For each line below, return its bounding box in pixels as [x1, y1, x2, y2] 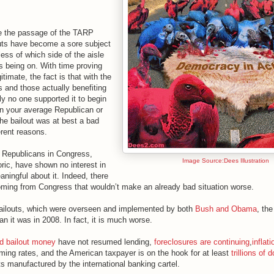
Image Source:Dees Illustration [182, 157, 269, 164]
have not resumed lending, [56, 237, 154, 246]
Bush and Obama [195, 204, 257, 213]
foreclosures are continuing [154, 237, 250, 246]
